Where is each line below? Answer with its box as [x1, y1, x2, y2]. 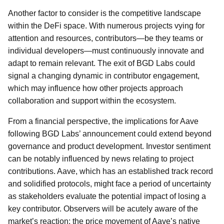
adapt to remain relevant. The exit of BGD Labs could [8, 59, 195, 67]
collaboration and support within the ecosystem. [8, 96, 176, 105]
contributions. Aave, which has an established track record [8, 167, 213, 175]
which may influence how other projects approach [8, 84, 183, 92]
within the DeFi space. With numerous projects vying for [8, 21, 204, 30]
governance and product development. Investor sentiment [8, 142, 210, 150]
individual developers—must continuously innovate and [8, 46, 204, 55]
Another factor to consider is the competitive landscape [8, 9, 201, 17]
